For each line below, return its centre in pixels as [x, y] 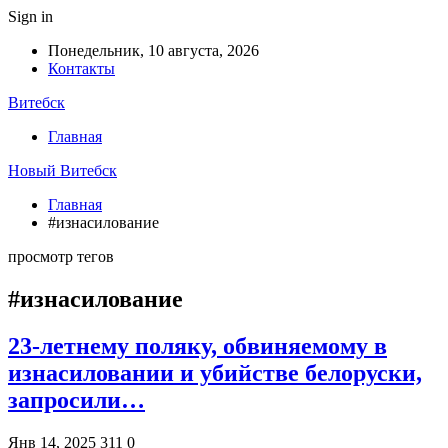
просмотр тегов [61, 256]
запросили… [76, 399]
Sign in [30, 16]
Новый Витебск [62, 170]
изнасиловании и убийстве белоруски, [215, 372]
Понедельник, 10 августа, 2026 [153, 50]
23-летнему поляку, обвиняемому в [197, 345]
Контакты [81, 68]
